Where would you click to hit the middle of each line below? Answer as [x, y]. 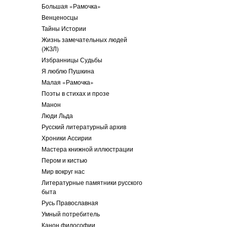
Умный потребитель [71, 214]
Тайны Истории [64, 28]
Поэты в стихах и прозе [75, 93]
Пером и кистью [64, 160]
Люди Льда [57, 115]
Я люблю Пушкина [68, 71]
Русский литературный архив [84, 126]
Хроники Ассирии [67, 138]
